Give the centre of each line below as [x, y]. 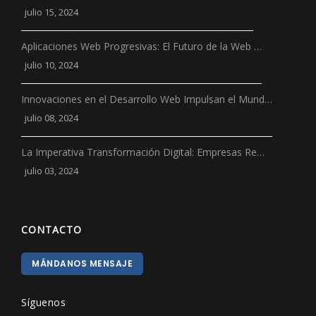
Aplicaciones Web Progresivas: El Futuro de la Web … [141, 46]
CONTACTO [51, 229]
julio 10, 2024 [50, 65]
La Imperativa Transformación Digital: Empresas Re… [143, 152]
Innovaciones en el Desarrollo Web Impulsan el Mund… [147, 99]
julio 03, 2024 [50, 170]
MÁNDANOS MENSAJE [82, 263]
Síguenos [43, 302]
